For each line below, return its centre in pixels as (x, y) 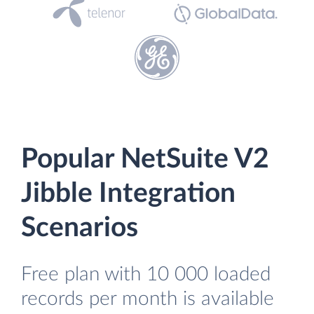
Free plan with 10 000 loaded (146, 274)
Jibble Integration (128, 194)
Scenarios (80, 228)
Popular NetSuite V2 (145, 159)
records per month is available (148, 299)
